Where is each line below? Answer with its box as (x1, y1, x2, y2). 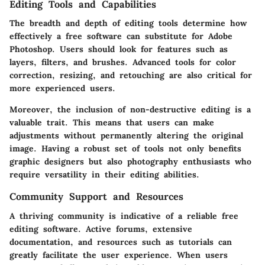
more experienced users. (9, 83, 115, 94)
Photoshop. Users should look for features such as (9, 44, 228, 55)
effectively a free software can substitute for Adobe (9, 31, 232, 42)
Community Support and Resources (9, 190, 183, 203)
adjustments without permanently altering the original (9, 130, 243, 141)
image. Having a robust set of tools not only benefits (9, 143, 241, 154)
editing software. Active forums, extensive (9, 223, 192, 234)
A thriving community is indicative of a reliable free (9, 210, 238, 221)
